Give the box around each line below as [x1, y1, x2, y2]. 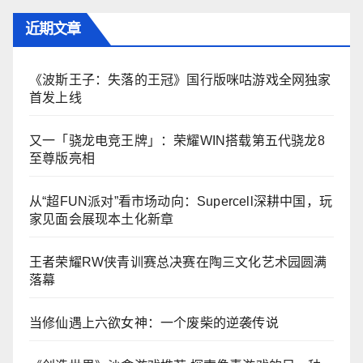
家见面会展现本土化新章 [29, 212, 174, 227]
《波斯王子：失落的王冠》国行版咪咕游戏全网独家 [29, 73, 331, 88]
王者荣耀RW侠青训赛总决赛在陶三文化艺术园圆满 [29, 255, 327, 270]
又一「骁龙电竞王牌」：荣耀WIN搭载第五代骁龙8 [29, 134, 325, 148]
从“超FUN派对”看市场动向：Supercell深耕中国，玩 [29, 194, 332, 209]
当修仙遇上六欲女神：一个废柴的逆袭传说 [29, 316, 279, 331]
